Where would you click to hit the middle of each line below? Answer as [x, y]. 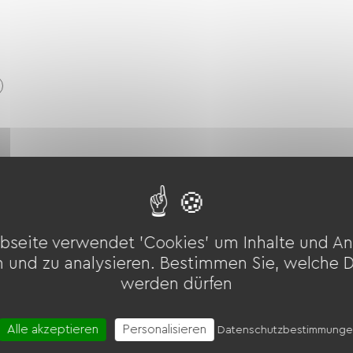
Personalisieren [164, 329]
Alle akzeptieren [52, 329]
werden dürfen [176, 284]
